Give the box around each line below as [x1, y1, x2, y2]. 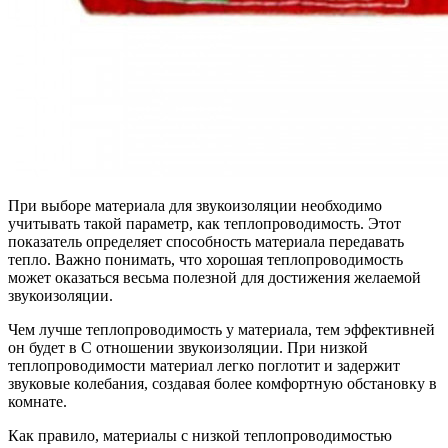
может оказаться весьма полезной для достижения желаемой [8, 268, 421, 286]
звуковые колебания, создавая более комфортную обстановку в [8, 374, 437, 392]
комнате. [8, 392, 67, 410]
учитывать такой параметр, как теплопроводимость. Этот [8, 214, 401, 232]
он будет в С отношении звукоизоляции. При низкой [8, 338, 368, 356]
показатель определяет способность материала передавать [8, 232, 404, 250]
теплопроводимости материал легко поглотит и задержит [8, 356, 400, 374]
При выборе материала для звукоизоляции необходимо [8, 196, 382, 214]
